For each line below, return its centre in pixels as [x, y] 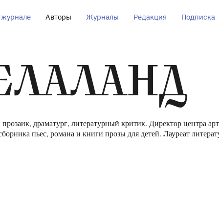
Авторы [58, 17]
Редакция [150, 17]
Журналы [102, 17]
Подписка [198, 17]
